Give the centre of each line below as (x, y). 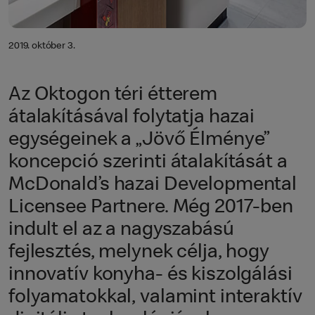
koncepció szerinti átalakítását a (148, 163)
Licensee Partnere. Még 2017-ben (151, 208)
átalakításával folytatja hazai (132, 118)
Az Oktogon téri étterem (113, 95)
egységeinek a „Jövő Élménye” (140, 140)
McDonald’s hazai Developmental (153, 185)
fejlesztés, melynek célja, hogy (139, 253)
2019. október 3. (42, 46)
